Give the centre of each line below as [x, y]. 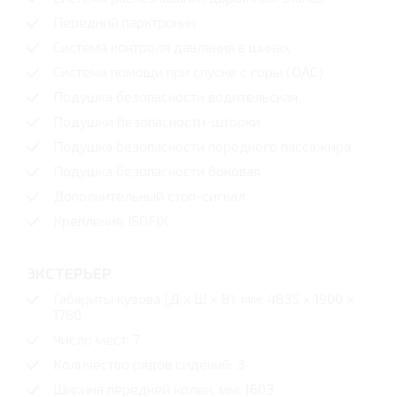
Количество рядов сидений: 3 [149, 364]
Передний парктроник [125, 22]
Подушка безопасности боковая [157, 171]
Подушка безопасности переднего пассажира [202, 146]
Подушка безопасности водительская [175, 97]
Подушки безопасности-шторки [157, 121]
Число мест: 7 [97, 339]
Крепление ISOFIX [111, 221]
